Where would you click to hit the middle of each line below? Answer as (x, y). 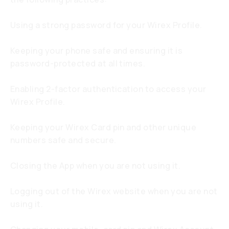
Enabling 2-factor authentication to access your (108, 89)
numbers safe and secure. (63, 140)
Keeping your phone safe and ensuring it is (97, 51)
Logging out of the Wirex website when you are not (114, 191)
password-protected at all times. (78, 63)
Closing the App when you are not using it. (96, 166)
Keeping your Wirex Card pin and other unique (104, 127)
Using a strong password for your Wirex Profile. (106, 25)
